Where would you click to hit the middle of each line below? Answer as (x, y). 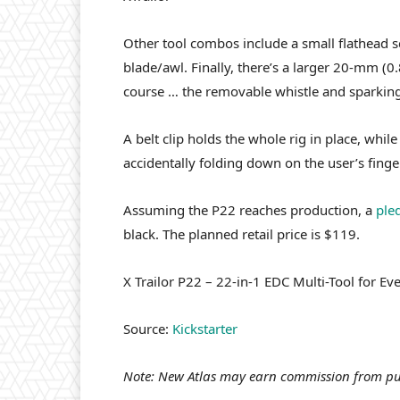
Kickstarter (205, 329)
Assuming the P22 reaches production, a (250, 210)
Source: (148, 329)
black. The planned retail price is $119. (242, 234)
